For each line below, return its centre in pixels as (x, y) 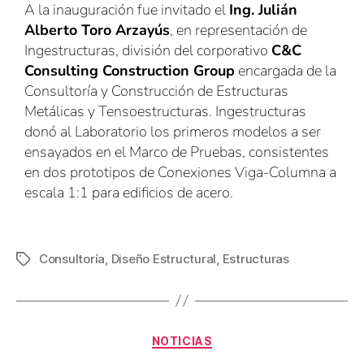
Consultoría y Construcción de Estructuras (156, 91)
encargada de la (286, 70)
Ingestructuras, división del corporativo (148, 50)
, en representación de (238, 30)
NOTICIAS (182, 340)
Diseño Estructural (164, 258)
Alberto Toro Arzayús (97, 30)
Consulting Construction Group (130, 70)
